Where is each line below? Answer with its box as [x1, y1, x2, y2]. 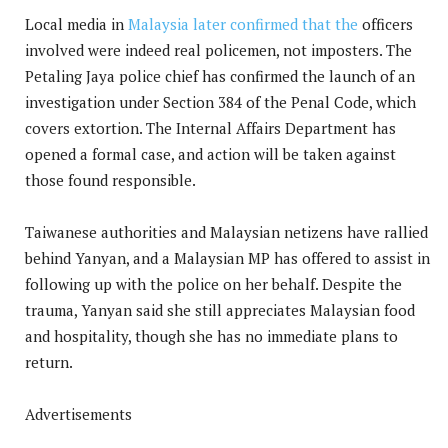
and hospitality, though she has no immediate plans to [25, 326, 398, 347]
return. [25, 352, 73, 373]
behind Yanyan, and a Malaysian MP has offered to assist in [25, 248, 430, 269]
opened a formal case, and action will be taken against [25, 144, 396, 165]
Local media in [25, 14, 128, 35]
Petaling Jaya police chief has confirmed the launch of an [25, 66, 415, 87]
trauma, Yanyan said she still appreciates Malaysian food [25, 300, 415, 321]
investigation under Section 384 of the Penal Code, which [25, 92, 416, 113]
